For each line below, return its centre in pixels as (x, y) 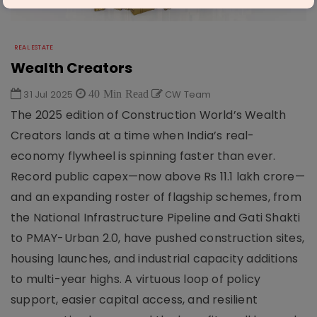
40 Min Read (117, 93)
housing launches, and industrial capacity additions (155, 258)
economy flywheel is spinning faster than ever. (143, 156)
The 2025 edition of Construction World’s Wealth (149, 115)
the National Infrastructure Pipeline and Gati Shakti (156, 217)
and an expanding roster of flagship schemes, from (156, 197)
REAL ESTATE (34, 47)
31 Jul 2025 (48, 94)
